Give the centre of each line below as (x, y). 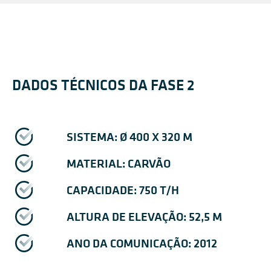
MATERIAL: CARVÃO (119, 163)
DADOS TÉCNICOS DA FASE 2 (103, 85)
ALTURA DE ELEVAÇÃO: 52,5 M (144, 217)
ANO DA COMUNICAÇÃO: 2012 (142, 243)
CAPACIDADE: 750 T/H (123, 190)
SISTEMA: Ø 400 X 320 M (129, 137)
